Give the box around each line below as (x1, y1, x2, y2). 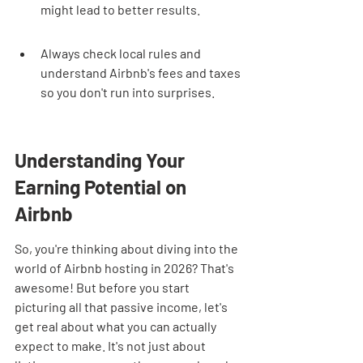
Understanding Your (15, 148, 189, 172)
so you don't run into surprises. (41, 84, 215, 100)
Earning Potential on (15, 175, 190, 199)
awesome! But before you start (15, 280, 192, 295)
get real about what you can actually (15, 318, 219, 334)
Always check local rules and (41, 45, 203, 61)
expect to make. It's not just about (15, 338, 208, 353)
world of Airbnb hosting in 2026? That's (15, 260, 237, 275)
